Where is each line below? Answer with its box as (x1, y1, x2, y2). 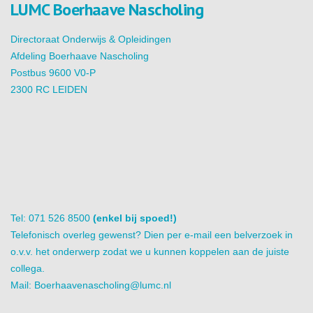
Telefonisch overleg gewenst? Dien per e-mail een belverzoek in (10, 229, 293, 240)
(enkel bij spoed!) (93, 212, 177, 224)
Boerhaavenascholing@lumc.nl (34, 279, 171, 291)
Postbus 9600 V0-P (10, 67, 96, 78)
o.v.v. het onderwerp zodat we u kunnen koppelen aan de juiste (10, 246, 289, 257)
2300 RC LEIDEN (10, 84, 87, 95)
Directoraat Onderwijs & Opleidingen (10, 34, 171, 45)
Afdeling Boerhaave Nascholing (10, 50, 149, 61)
